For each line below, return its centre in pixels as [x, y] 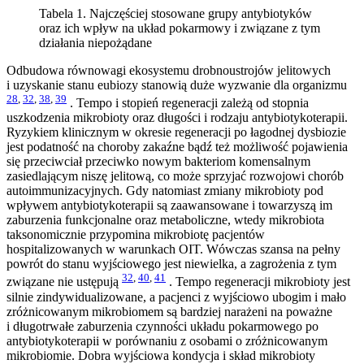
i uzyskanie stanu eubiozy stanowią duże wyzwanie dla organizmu [177, 84]
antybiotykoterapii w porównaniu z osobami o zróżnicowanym [167, 340]
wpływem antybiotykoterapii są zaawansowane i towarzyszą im [169, 206]
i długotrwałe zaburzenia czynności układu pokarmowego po [162, 326]
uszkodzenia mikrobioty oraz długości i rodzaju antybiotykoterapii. [177, 118]
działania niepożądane [95, 42]
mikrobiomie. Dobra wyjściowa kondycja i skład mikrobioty [161, 355]
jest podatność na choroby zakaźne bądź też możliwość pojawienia [177, 147]
